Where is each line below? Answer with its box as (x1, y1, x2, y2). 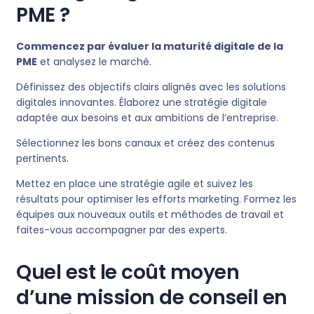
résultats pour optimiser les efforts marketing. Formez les (16, 192, 296, 207)
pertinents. (16, 151, 69, 166)
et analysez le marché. (37, 55, 151, 69)
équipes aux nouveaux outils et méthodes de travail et (16, 207, 284, 222)
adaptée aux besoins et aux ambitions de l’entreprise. (16, 111, 278, 125)
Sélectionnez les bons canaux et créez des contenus (16, 136, 275, 151)
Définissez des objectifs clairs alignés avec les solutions (16, 80, 286, 95)
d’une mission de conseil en (16, 284, 287, 312)
